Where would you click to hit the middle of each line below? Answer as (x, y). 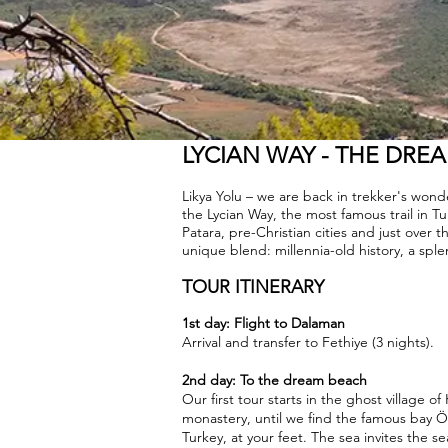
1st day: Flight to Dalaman (263, 323)
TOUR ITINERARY (253, 287)
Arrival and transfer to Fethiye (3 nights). (308, 342)
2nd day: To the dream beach (274, 380)
